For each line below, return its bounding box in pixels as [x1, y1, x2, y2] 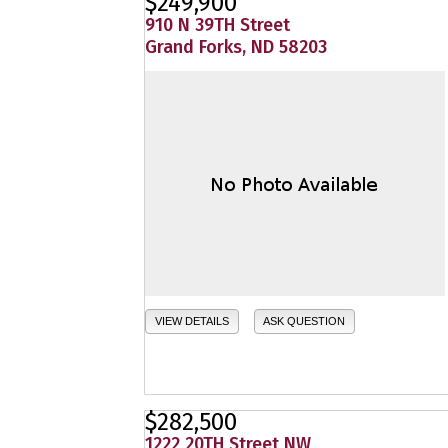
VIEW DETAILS [154, 315, 229, 328]
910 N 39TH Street [145, 14, 290, 36]
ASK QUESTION [263, 315, 346, 328]
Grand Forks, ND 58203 [145, 36, 327, 58]
